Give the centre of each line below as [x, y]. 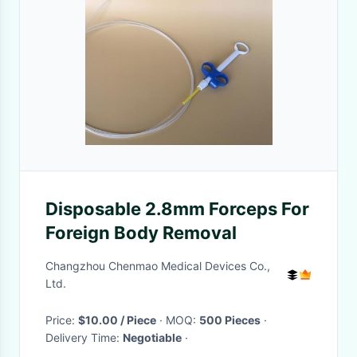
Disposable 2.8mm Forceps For [177, 209]
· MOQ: [182, 320]
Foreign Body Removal [141, 233]
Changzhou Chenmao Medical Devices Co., [158, 266]
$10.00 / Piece [138, 320]
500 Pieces [230, 320]
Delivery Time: [84, 337]
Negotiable [152, 337]
